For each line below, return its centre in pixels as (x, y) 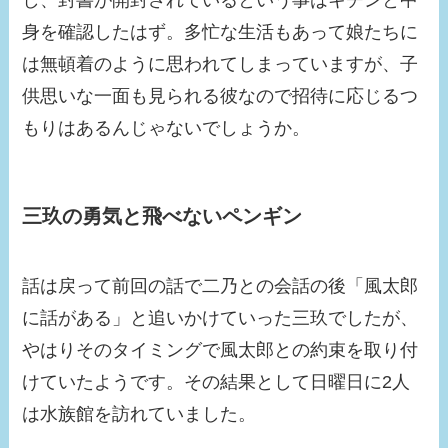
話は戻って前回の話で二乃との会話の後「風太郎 (220, 285)
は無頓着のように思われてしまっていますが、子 (220, 64)
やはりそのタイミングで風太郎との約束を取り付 (220, 349)
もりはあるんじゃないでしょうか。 (166, 128)
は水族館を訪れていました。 (139, 413)
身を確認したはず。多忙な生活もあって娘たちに (220, 32)
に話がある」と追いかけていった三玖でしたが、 (220, 317)
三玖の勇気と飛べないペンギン (162, 216)
